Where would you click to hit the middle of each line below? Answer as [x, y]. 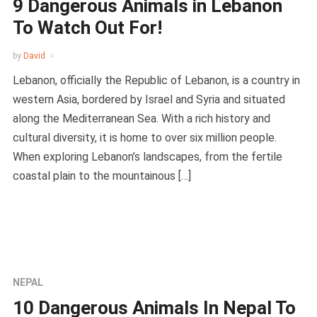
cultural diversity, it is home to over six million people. [144, 137]
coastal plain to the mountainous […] [102, 175]
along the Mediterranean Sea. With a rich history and [141, 118]
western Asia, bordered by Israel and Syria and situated [149, 99]
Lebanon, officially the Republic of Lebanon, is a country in [156, 80]
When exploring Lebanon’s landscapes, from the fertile [147, 156]
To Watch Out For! [87, 27]
